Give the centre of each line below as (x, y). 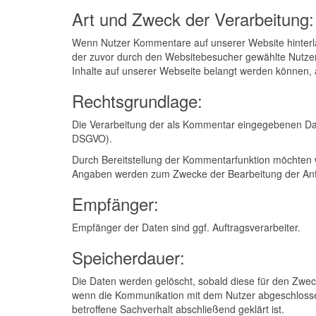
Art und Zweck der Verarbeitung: (193, 19)
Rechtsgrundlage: (137, 101)
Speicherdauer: (128, 257)
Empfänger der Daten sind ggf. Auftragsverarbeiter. (186, 227)
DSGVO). (92, 138)
